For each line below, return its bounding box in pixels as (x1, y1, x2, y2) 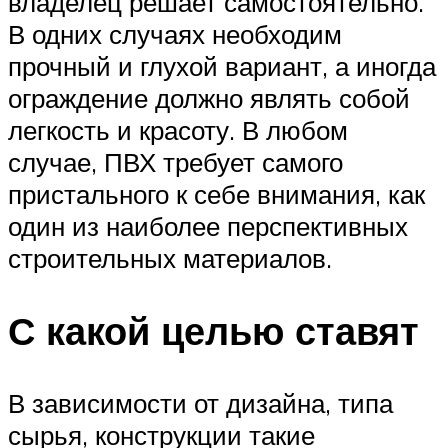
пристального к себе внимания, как (8, 177, 425, 210)
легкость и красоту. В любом (8, 113, 348, 146)
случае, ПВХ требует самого (8, 145, 343, 178)
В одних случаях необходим (8, 17, 342, 50)
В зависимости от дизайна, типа (8, 386, 393, 419)
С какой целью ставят (8, 305, 419, 355)
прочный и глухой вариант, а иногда (8, 49, 436, 82)
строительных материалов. (8, 241, 332, 274)
